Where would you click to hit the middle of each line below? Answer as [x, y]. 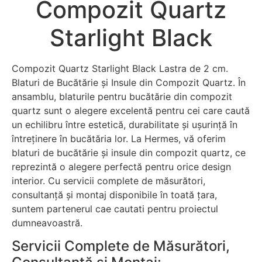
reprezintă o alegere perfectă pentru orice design [121, 166]
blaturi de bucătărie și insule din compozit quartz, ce [129, 152]
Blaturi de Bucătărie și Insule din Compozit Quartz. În [129, 82]
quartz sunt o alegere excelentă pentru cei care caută [131, 110]
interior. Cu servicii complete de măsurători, [108, 180]
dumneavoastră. [47, 223]
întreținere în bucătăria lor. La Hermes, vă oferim [119, 138]
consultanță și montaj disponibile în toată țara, [114, 194]
